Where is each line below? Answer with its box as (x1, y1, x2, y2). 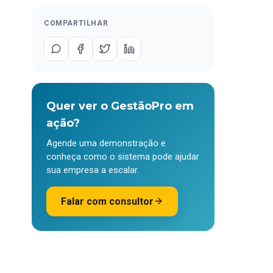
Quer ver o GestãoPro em (46, 99, 194, 113)
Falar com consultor (61, 195, 154, 207)
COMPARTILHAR (44, 18, 108, 27)
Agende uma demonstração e (46, 137, 166, 149)
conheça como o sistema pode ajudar (46, 151, 199, 162)
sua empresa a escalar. (46, 164, 139, 175)
